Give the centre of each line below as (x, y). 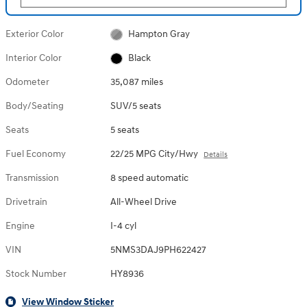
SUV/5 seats (136, 106)
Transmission (32, 178)
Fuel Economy (36, 154)
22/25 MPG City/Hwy (155, 154)
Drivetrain (26, 202)
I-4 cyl (124, 226)
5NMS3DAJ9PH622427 (159, 250)
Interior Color (34, 58)
